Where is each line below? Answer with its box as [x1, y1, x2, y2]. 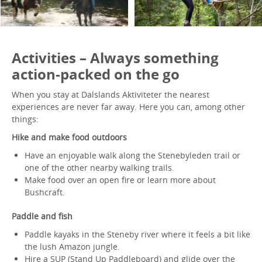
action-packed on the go [12, 64, 180, 84]
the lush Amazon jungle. [25, 241, 125, 252]
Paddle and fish [12, 211, 73, 222]
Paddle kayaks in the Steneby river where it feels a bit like [25, 229, 250, 240]
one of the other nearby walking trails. [25, 162, 179, 173]
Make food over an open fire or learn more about [25, 174, 216, 185]
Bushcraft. [25, 187, 65, 198]
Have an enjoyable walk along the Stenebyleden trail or [25, 150, 240, 161]
